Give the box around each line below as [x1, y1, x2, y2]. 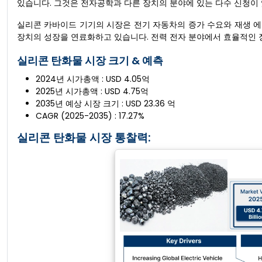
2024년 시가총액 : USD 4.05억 [36, 73, 150, 85]
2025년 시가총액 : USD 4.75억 [36, 85, 149, 97]
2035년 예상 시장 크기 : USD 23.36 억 [36, 98, 175, 109]
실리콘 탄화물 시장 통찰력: [17, 130, 151, 146]
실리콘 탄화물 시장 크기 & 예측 [17, 53, 163, 68]
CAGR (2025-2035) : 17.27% [36, 110, 144, 122]
